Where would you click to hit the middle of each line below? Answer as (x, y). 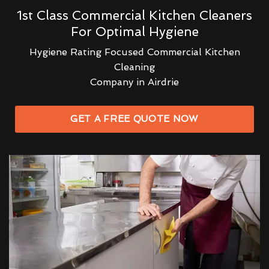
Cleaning (134, 67)
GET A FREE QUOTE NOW (134, 119)
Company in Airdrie (134, 82)
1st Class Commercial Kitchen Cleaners (134, 15)
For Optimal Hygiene (134, 31)
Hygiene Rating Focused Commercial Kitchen (134, 52)
